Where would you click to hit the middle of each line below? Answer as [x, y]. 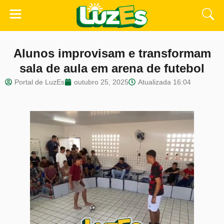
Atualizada [154, 82]
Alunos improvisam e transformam [112, 53]
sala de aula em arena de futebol [112, 68]
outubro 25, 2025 [101, 82]
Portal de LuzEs [39, 82]
